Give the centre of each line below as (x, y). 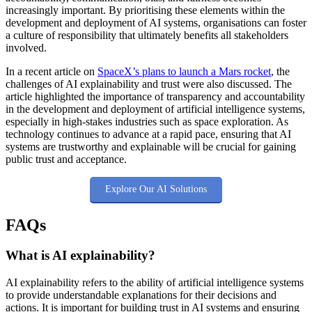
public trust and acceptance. (66, 159)
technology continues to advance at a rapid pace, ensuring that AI (148, 134)
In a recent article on (52, 71)
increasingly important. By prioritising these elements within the (145, 10)
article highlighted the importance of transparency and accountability (155, 96)
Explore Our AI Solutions (156, 189)
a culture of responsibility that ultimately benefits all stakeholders (147, 35)
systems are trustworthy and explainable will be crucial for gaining (151, 146)
